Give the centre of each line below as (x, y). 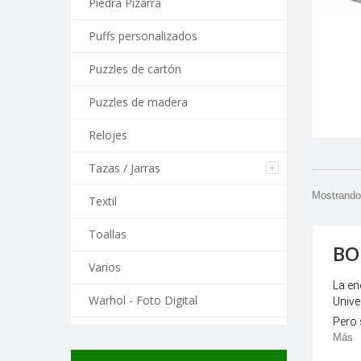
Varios (105, 267)
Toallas (108, 234)
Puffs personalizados (143, 36)
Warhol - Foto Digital (143, 300)
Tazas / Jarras (124, 168)
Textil (103, 201)
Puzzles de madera (138, 102)
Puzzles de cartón (135, 69)
